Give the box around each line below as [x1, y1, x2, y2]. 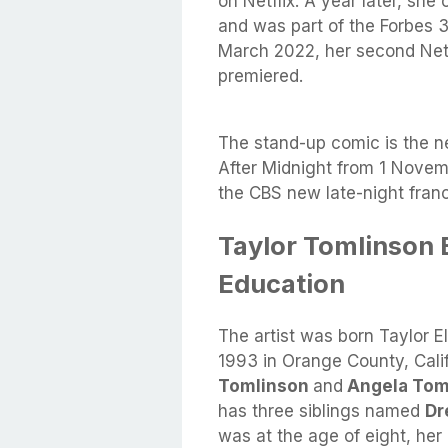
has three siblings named [218, 401, 425, 422]
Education [218, 268, 345, 300]
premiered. [218, 65, 308, 86]
